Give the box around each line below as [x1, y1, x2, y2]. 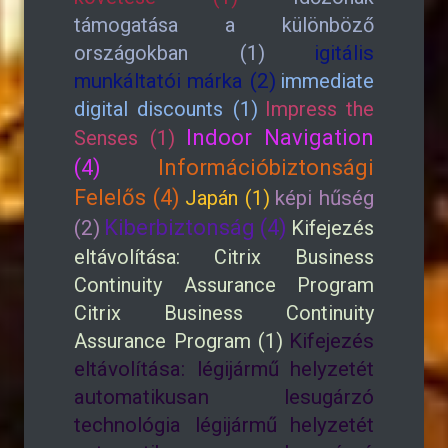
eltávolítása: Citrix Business [74, 245, 374, 269]
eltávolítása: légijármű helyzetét [74, 357, 374, 381]
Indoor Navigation [185, 125, 375, 150]
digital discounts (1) [74, 97, 258, 121]
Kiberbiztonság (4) [103, 215, 288, 240]
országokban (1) [74, 41, 265, 65]
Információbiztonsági [158, 155, 374, 180]
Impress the [264, 97, 374, 121]
